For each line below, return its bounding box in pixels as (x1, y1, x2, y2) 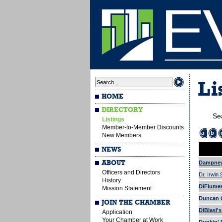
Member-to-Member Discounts (102, 124, 184, 131)
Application (102, 209, 132, 216)
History (102, 177, 121, 184)
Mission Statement (102, 185, 152, 192)
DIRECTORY (102, 107, 143, 113)
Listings (102, 116, 124, 123)
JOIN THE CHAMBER (102, 199, 171, 206)
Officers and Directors (102, 169, 160, 176)
